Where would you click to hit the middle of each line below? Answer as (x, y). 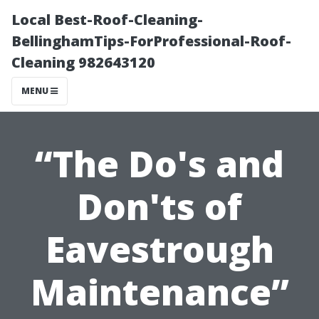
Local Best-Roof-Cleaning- (107, 20)
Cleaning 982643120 (83, 62)
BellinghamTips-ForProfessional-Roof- (151, 41)
